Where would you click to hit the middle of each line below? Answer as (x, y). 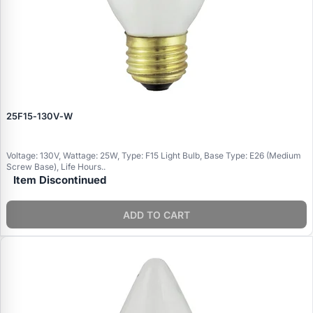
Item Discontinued (60, 180)
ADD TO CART (156, 214)
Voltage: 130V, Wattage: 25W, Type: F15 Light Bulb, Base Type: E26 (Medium (154, 156)
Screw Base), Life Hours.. (56, 167)
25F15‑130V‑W (39, 116)
